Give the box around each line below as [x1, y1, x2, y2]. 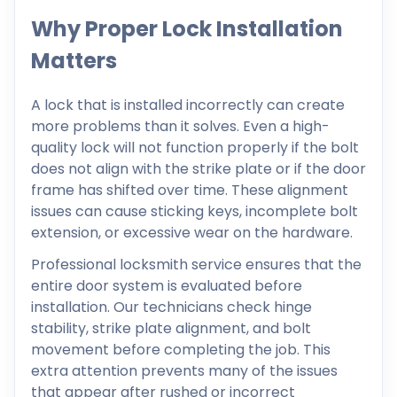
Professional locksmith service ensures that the [31, 254, 362, 276]
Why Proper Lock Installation [31, 14, 343, 44]
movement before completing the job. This [31, 339, 331, 361]
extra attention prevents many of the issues [31, 361, 338, 382]
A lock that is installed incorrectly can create [31, 95, 345, 116]
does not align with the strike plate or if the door [31, 159, 366, 180]
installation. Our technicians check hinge [31, 297, 312, 318]
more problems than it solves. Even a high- [31, 116, 330, 137]
